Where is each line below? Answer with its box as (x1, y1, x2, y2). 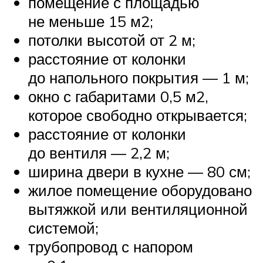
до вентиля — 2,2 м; (28, 143, 170, 163)
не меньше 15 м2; (28, 12, 153, 31)
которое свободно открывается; (28, 106, 247, 125)
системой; (28, 218, 99, 238)
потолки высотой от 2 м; (28, 31, 195, 50)
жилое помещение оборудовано (28, 181, 252, 200)
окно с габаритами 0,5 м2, (28, 87, 208, 106)
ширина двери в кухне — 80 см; (28, 162, 251, 181)
